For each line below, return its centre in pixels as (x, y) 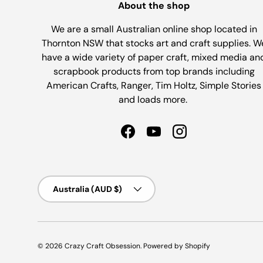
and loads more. (154, 99)
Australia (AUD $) (87, 189)
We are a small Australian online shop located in (154, 29)
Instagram (200, 137)
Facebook (148, 137)
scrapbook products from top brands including (154, 71)
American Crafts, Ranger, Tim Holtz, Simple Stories (154, 85)
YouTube (171, 137)
